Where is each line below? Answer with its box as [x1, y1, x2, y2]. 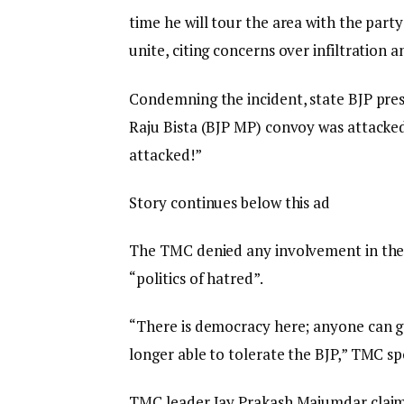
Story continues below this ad [129, 191, 331, 213]
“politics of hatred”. [129, 267, 263, 289]
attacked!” [129, 143, 202, 165]
